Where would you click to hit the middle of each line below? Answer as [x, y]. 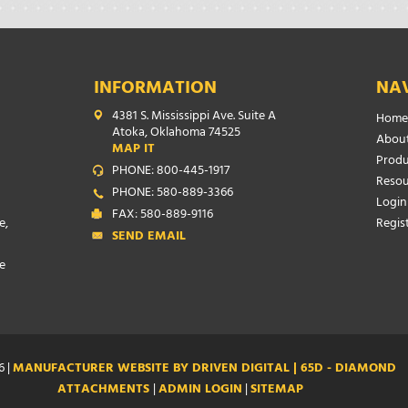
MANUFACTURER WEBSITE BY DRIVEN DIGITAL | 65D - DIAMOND [204, 369]
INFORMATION [155, 90]
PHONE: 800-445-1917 [171, 172]
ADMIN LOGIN [200, 390]
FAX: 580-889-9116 [163, 215]
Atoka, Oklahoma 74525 [176, 133]
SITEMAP [277, 390]
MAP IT [133, 150]
